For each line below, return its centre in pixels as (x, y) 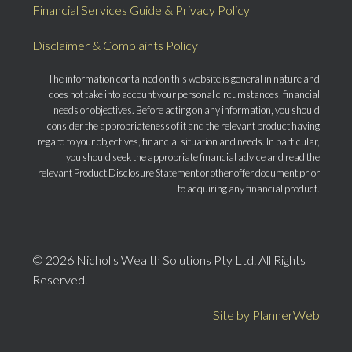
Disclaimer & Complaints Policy (115, 46)
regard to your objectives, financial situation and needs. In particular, (178, 142)
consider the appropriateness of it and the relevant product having (183, 126)
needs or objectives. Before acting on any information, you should (186, 110)
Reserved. (60, 280)
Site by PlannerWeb (266, 315)
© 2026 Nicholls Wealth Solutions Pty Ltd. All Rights (169, 260)
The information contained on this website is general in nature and (183, 79)
